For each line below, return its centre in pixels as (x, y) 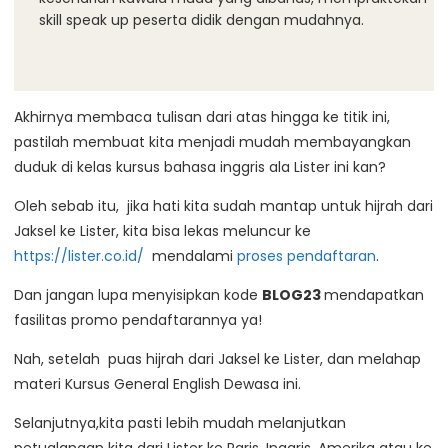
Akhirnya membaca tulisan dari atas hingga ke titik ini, (202, 117)
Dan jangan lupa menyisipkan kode (138, 295)
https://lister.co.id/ (79, 256)
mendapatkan (374, 295)
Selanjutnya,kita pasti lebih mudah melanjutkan (180, 423)
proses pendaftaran (306, 256)
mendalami (190, 256)
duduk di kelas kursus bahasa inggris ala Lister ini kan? (200, 167)
